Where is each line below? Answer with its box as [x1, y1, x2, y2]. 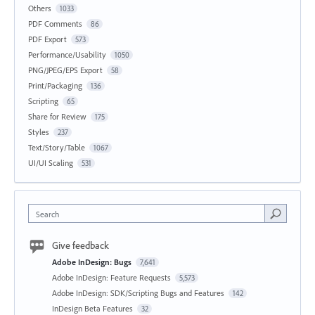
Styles [28, 126, 49, 137]
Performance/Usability [28, 49, 106, 60]
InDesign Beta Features [52, 302, 135, 314]
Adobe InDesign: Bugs [52, 256, 134, 267]
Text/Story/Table [28, 141, 85, 153]
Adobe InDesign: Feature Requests [52, 271, 173, 283]
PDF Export [28, 33, 67, 44]
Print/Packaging [28, 79, 82, 91]
